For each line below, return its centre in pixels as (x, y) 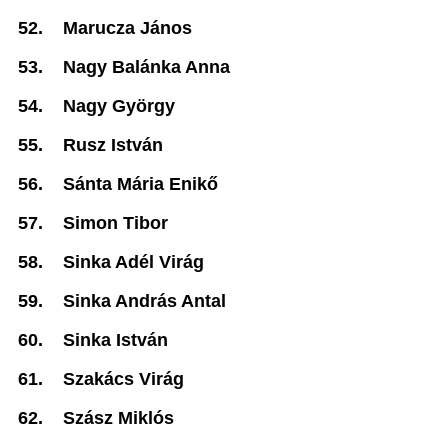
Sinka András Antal (144, 301)
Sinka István (115, 340)
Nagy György (119, 106)
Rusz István (113, 145)
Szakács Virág (123, 379)
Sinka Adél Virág (133, 262)
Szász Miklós (118, 418)
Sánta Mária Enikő (140, 184)
